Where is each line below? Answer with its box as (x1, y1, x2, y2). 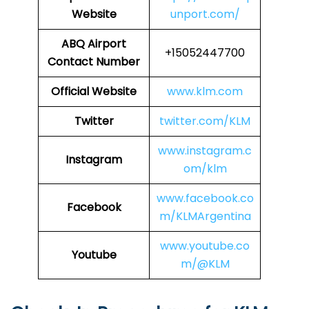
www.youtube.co (160, 238, 250, 255)
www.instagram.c (158, 143, 252, 159)
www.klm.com (167, 83, 243, 100)
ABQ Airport (61, 36, 126, 52)
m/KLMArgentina (159, 208, 251, 225)
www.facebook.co (156, 190, 254, 207)
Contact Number (48, 54, 140, 70)
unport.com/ (170, 6, 240, 23)
